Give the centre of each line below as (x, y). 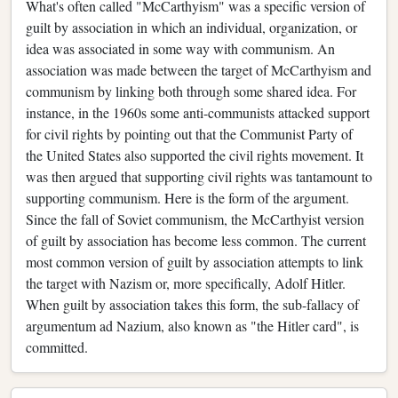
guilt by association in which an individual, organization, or (191, 27)
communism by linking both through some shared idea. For (191, 91)
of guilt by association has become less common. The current (196, 240)
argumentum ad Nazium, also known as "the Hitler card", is (192, 325)
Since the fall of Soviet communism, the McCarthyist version (195, 219)
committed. (57, 346)
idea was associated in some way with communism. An (180, 48)
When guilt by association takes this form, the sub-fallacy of (192, 304)
